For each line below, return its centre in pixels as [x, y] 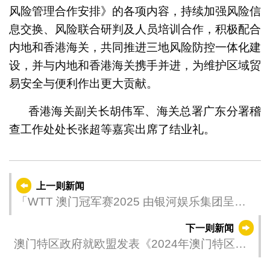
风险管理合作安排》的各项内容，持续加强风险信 [135, 11]
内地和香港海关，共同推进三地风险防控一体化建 [135, 48]
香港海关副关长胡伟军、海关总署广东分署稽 [145, 111]
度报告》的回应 [54, 260]
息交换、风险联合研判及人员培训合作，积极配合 [135, 30]
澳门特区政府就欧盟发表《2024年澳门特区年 [130, 243]
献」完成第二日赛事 [67, 219]
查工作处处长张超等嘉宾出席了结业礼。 [112, 130]
